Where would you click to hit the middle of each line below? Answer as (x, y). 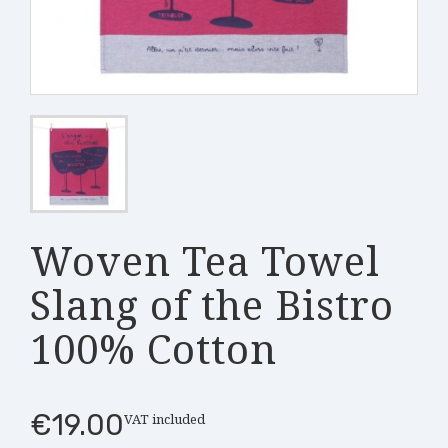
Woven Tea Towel (205, 260)
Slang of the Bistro (212, 304)
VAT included (164, 419)
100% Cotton (153, 348)
